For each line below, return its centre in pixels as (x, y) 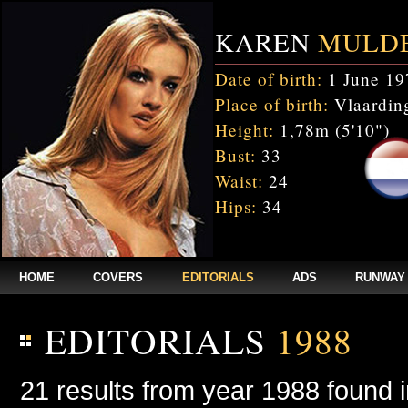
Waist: (239, 181)
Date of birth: (269, 79)
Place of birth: (272, 104)
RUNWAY (380, 277)
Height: (245, 130)
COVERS (118, 277)
